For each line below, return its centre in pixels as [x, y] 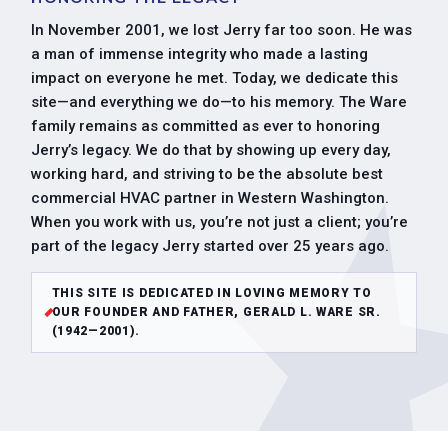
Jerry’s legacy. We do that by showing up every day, [211, 150]
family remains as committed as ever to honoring [206, 126]
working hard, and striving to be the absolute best [207, 174]
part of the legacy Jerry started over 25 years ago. [210, 246]
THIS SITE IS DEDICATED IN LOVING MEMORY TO [211, 293]
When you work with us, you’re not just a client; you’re [220, 222]
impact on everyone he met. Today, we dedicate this [215, 78]
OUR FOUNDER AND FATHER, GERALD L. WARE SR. [216, 312]
